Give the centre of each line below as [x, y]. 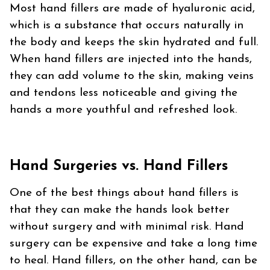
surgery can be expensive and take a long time [133, 244]
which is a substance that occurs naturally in [127, 26]
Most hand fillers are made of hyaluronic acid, [132, 9]
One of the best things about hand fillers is [124, 193]
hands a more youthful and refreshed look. [123, 110]
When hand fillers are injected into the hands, [131, 60]
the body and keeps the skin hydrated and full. [134, 43]
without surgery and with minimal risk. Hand [127, 227]
